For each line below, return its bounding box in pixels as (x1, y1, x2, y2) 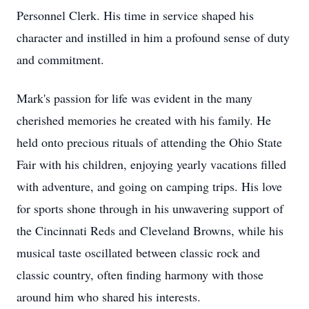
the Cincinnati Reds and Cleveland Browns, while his (17, 222, 283, 239)
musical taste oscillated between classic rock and (17, 244, 260, 261)
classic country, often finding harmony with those (17, 266, 263, 283)
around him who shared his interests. (17, 288, 201, 305)
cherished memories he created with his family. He (17, 112, 271, 128)
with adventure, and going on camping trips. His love (17, 178, 282, 195)
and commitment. (17, 51, 104, 68)
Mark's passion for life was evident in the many (17, 90, 252, 106)
